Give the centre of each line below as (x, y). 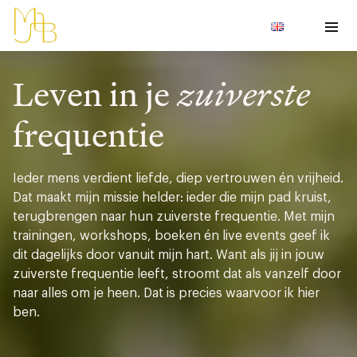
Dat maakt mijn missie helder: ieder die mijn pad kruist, (172, 198)
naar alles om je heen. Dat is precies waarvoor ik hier (166, 293)
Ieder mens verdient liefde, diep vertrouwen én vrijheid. (178, 178)
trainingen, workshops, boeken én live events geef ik (171, 236)
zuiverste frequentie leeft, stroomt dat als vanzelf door (177, 274)
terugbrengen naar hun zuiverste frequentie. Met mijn (174, 217)
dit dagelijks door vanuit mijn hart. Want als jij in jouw (169, 255)
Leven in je (95, 95)
